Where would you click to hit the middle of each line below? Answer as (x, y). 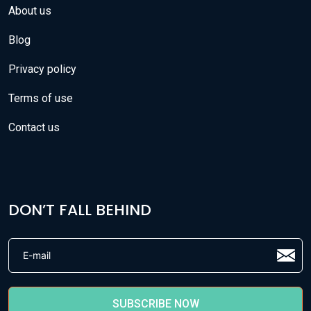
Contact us (34, 127)
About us (30, 10)
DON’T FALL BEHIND (80, 210)
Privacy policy (42, 69)
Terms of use (41, 98)
